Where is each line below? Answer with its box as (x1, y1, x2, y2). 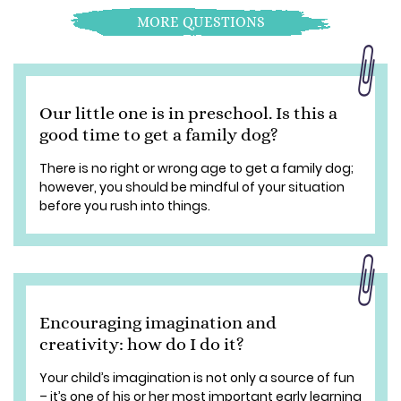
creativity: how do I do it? (39, 334, 244, 354)
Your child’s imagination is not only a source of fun (39, 369, 354, 387)
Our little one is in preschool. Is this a (39, 103, 337, 124)
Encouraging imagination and (39, 312, 277, 333)
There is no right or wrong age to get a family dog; (39, 159, 354, 177)
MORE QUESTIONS (136, 13, 265, 30)
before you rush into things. (39, 197, 213, 215)
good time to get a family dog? (39, 124, 278, 145)
